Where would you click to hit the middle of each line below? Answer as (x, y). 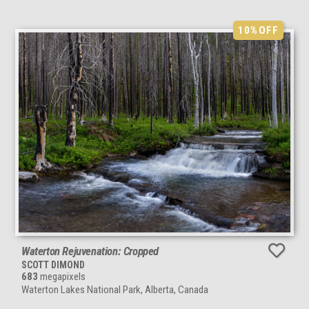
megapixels (62, 276)
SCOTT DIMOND (53, 265)
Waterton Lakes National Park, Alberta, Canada (115, 289)
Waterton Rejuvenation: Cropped (90, 251)
